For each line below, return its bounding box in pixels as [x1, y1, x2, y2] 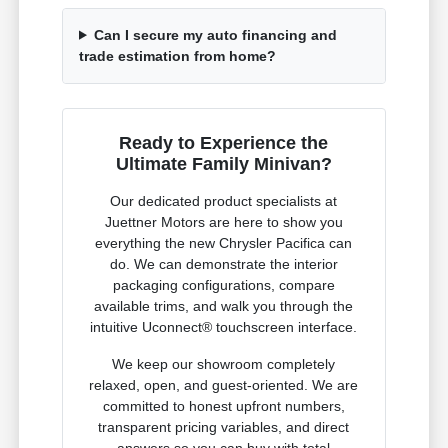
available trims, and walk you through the [94, 297, 354, 314]
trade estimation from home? [79, 47, 277, 64]
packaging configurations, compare [112, 276, 335, 293]
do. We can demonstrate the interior [109, 255, 338, 272]
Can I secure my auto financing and [93, 26, 337, 43]
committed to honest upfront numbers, [102, 397, 345, 414]
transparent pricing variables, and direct [98, 418, 350, 435]
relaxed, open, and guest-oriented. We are [89, 376, 359, 393]
